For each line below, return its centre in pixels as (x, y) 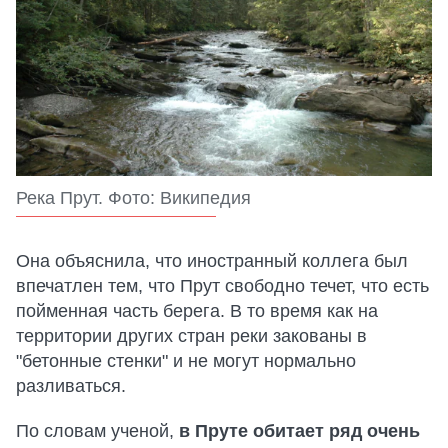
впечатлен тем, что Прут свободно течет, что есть (222, 286)
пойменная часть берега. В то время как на (197, 311)
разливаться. (71, 386)
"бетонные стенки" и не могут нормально (186, 361)
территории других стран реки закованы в (191, 336)
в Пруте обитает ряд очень (299, 431)
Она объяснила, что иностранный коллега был (212, 261)
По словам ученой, (97, 431)
